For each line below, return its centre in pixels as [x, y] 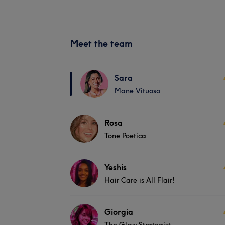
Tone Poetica [125, 135]
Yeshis [116, 167]
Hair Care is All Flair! [139, 180]
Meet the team [101, 43]
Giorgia [119, 212]
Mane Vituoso [137, 91]
